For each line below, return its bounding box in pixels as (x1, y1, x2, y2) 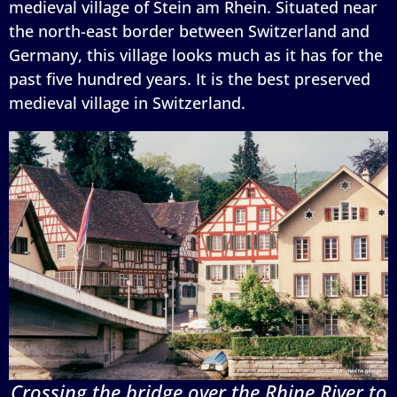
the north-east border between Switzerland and (9, 19, 370, 42)
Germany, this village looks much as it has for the (9, 43, 383, 66)
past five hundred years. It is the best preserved (9, 67, 370, 90)
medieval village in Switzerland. (9, 91, 245, 113)
